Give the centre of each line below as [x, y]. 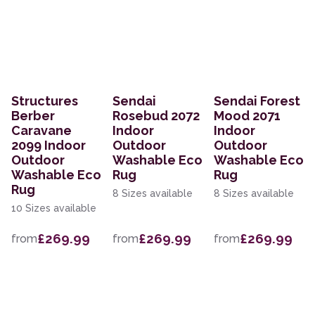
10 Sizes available [54, 208]
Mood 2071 [247, 116]
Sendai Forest [257, 101]
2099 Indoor [49, 146]
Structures [45, 101]
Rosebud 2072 [156, 116]
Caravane [41, 131]
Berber [33, 116]
